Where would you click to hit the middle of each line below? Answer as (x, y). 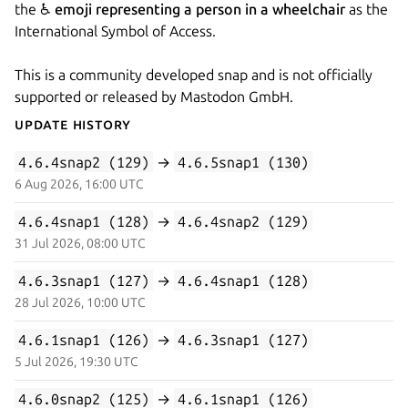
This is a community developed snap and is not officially (194, 74)
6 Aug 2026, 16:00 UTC (79, 184)
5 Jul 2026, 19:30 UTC (76, 361)
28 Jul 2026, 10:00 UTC (80, 302)
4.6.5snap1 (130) (243, 162)
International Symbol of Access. (115, 31)
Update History (73, 123)
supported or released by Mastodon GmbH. (154, 96)
